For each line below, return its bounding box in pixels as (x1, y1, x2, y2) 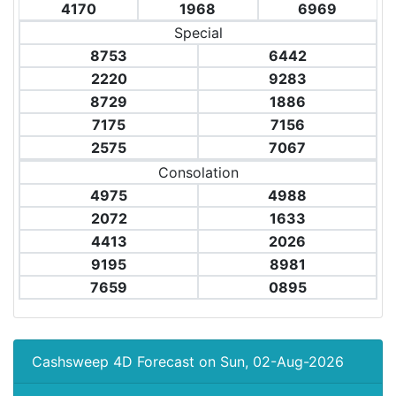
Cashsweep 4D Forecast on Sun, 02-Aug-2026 (32, 353, 344, 370)
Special (173, 24, 223, 42)
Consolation (157, 164, 239, 181)
